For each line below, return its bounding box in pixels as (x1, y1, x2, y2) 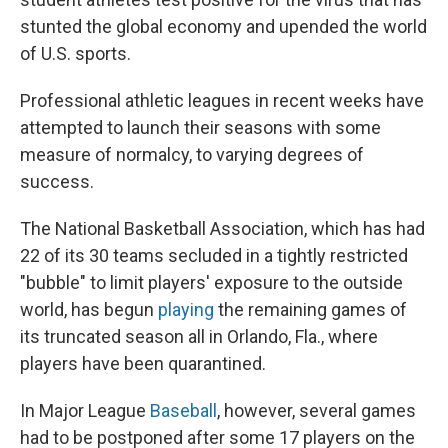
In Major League (20, 400, 150, 421)
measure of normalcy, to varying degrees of (20, 144, 364, 165)
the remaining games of (218, 299, 407, 320)
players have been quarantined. (20, 353, 266, 374)
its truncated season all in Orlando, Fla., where (20, 326, 378, 347)
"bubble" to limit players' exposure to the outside (20, 272, 403, 293)
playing (158, 299, 218, 320)
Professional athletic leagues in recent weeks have (20, 90, 424, 111)
